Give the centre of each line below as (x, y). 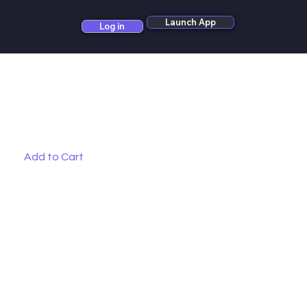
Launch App (191, 22)
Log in (112, 26)
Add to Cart (53, 157)
